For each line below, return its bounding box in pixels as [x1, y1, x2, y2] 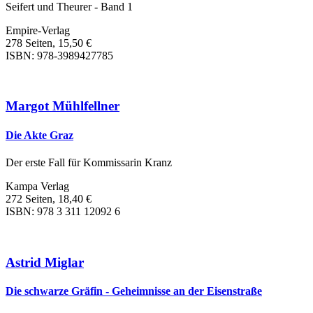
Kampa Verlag [6, 180, 69, 192]
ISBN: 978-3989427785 [6, 49, 113, 61]
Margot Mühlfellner [6, 99, 119, 114]
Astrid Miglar [6, 254, 84, 270]
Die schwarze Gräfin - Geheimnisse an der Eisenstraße [6, 284, 262, 297]
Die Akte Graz [6, 129, 73, 141]
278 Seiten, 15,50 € [6, 36, 92, 49]
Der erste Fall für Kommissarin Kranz [6, 156, 172, 168]
